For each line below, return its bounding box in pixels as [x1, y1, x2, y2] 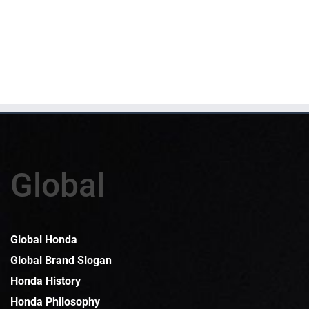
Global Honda [10, 233, 77, 247]
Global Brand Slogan [10, 254, 112, 268]
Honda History [10, 275, 81, 288]
